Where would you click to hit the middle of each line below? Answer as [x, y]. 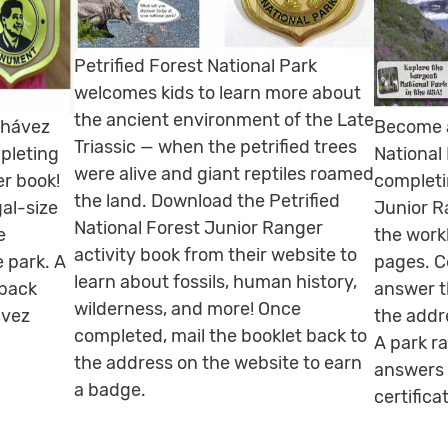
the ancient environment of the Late [224, 119]
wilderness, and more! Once [187, 308]
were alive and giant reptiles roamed [224, 173]
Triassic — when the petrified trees [215, 146]
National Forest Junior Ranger [198, 227]
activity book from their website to [215, 254]
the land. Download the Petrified [207, 200]
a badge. [110, 389]
